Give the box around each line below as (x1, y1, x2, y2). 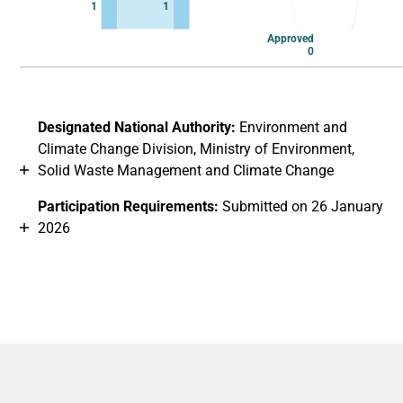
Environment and (236, 119, 347, 136)
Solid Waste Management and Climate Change (38, 162, 334, 179)
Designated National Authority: (38, 119, 236, 136)
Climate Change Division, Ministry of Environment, (38, 140, 354, 157)
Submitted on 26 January (219, 198, 383, 215)
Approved (267, 32, 314, 45)
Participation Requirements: (38, 198, 219, 215)
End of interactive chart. (20, 56, 170, 73)
